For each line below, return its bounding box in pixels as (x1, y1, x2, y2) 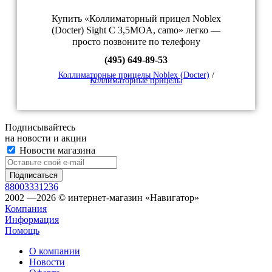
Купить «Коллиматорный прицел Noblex (51, 13, 221, 24)
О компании (29, 246, 80, 257)
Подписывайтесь (5, 122, 75, 133)
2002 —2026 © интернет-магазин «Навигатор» (5, 192, 199, 203)
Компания (5, 203, 47, 214)
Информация (5, 214, 59, 225)
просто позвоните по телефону (72, 36, 200, 47)
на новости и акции (5, 133, 87, 144)
